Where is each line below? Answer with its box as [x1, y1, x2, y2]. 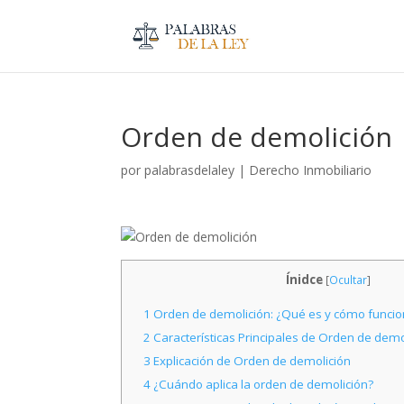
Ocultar [328, 272, 367, 288]
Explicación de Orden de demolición [150, 353, 351, 370]
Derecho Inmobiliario [249, 161, 372, 179]
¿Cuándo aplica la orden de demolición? [150, 376, 373, 393]
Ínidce [285, 271, 323, 288]
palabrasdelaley [144, 161, 235, 179]
